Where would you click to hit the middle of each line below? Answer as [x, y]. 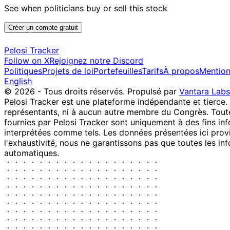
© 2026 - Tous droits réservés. [66, 91]
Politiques [23, 71]
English [18, 81]
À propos [181, 71]
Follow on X [27, 60]
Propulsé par [153, 91]
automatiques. [32, 153]
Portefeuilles [118, 71]
